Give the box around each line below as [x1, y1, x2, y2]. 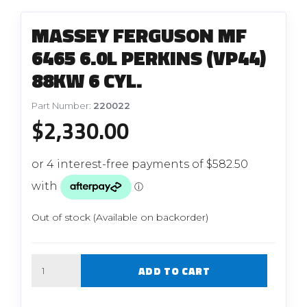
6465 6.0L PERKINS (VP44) [32, 42, 267, 73]
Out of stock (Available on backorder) [32, 211, 209, 223]
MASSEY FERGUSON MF [32, 19, 247, 50]
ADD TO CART [138, 262, 210, 279]
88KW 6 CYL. [32, 64, 143, 95]
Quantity [31, 256, 71, 266]
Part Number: [32, 100, 94, 111]
